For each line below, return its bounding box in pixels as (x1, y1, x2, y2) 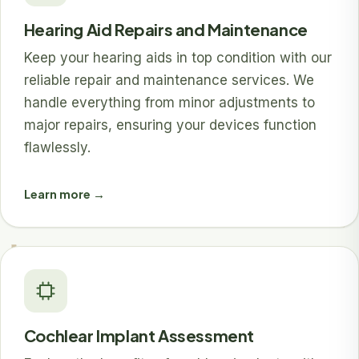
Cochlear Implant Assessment (23, 325, 254, 346)
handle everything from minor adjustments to (23, 95, 315, 111)
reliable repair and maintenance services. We (23, 72, 314, 89)
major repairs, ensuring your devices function (23, 117, 317, 134)
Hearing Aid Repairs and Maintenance (23, 19, 308, 40)
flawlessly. (23, 139, 91, 156)
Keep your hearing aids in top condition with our (23, 50, 332, 67)
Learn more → (23, 186, 105, 201)
